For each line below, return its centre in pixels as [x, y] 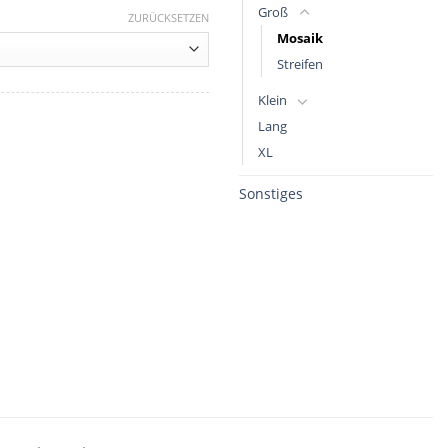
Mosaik [300, 37]
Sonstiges [271, 193]
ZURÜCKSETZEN [168, 18]
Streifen [300, 63]
